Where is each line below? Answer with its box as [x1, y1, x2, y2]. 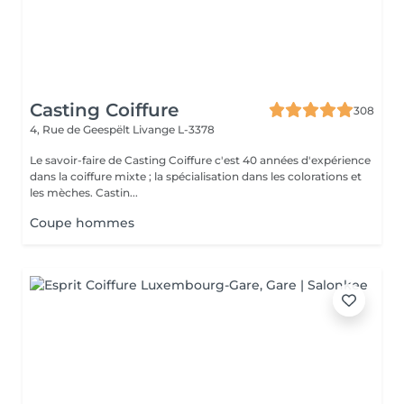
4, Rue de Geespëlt [30, 123, 133, 136]
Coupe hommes [30, 215, 134, 231]
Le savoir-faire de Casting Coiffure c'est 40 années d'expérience [30, 153, 371, 167]
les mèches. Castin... [30, 186, 138, 199]
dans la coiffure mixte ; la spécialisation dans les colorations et [30, 170, 362, 183]
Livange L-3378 [133, 123, 215, 136]
